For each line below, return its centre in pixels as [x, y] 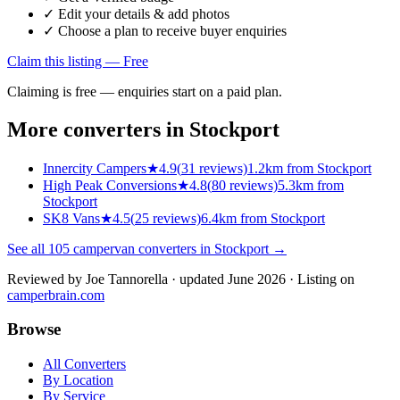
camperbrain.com [56, 295]
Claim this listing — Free [78, 61]
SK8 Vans [71, 218]
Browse [34, 329]
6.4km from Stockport [263, 218]
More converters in [98, 129]
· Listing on [322, 279]
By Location [78, 380]
